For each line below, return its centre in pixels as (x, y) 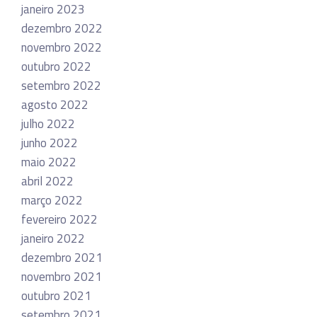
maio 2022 (49, 162)
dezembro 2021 (62, 257)
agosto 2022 (55, 104)
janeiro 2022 (53, 238)
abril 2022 (47, 181)
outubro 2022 (56, 66)
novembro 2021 (62, 276)
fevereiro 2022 (59, 219)
